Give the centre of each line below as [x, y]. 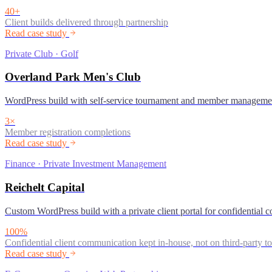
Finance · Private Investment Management [86, 164]
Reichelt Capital [45, 187]
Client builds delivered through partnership [87, 22]
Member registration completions [68, 132]
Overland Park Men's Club [73, 77]
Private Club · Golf [42, 53]
